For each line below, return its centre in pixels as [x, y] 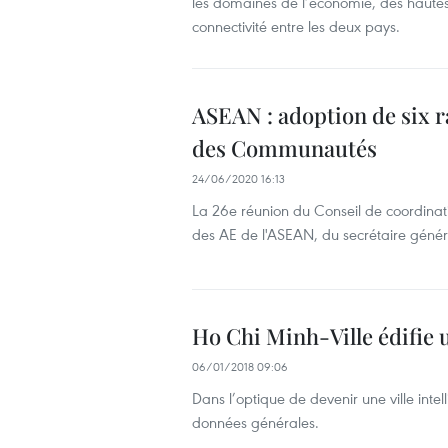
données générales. [255, 422]
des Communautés [284, 148]
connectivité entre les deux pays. [296, 26]
